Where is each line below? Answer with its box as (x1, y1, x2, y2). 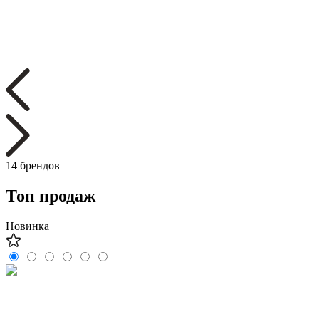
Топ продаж (6, 187, 95, 206)
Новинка (6, 220, 49, 233)
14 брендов (6, 159, 60, 172)
